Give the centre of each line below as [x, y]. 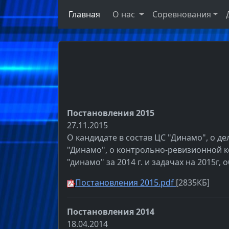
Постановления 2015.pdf [125, 183]
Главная [82, 15]
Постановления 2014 [111, 212]
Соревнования [181, 15]
